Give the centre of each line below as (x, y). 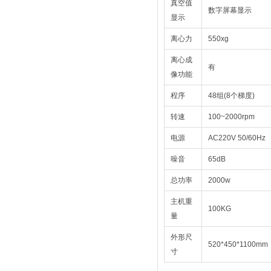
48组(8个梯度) (231, 96)
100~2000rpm (231, 117)
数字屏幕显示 (230, 10)
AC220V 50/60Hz (237, 138)
